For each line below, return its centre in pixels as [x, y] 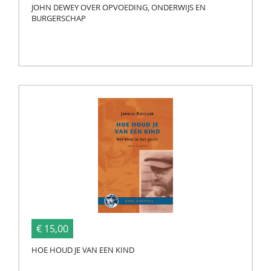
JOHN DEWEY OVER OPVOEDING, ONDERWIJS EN [119, 7]
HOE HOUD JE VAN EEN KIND [83, 250]
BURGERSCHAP [59, 18]
